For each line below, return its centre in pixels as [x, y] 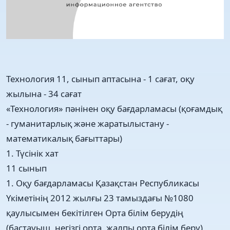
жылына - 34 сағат [44, 93]
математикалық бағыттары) [64, 138]
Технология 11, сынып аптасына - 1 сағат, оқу [100, 79]
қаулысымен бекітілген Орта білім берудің [95, 213]
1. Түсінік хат [32, 153]
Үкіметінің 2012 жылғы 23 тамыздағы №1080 [100, 198]
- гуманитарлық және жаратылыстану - [88, 123]
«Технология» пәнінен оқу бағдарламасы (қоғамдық [114, 108]
